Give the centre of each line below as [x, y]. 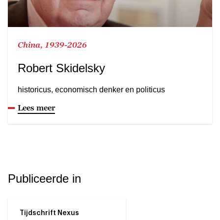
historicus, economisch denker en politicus [91, 89]
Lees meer [36, 107]
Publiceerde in [44, 178]
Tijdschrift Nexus [49, 213]
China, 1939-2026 [52, 44]
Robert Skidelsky [61, 68]
